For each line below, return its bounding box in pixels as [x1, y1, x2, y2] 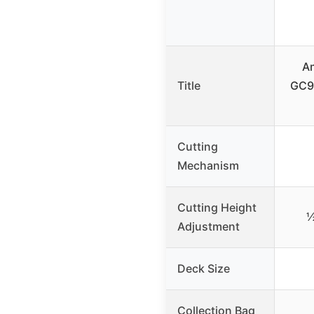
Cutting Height [177, 200, 257, 215]
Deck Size [177, 261, 230, 276]
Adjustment [177, 219, 240, 234]
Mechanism [177, 158, 239, 173]
